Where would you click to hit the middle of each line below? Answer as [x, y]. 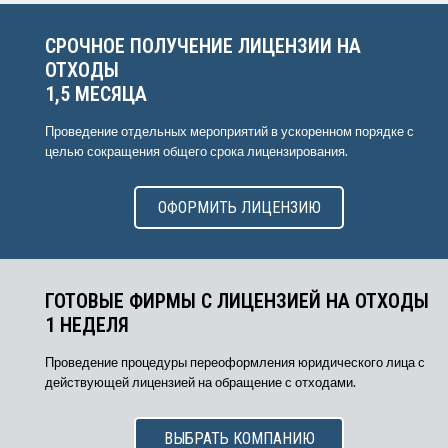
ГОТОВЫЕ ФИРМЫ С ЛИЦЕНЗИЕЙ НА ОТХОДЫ [237, 301]
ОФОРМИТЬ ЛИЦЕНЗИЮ [239, 207]
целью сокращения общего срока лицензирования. [196, 151]
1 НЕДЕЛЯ [87, 325]
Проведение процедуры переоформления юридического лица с [235, 362]
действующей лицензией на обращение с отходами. [200, 382]
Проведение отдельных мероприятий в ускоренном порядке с [229, 131]
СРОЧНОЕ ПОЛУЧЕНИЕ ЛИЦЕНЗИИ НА [203, 46]
